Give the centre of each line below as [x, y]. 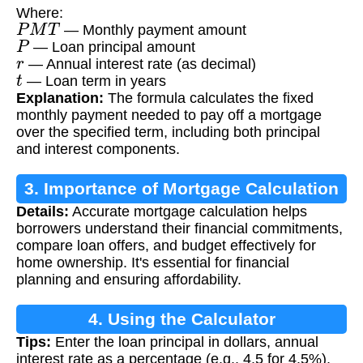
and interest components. [98, 149]
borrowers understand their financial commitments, [179, 229]
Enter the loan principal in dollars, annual [185, 342]
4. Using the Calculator [181, 319]
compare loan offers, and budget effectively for [166, 246]
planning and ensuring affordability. [129, 280]
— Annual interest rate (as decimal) [140, 64]
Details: [43, 212]
